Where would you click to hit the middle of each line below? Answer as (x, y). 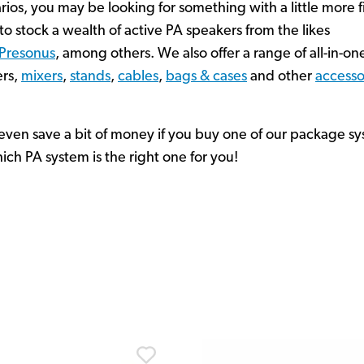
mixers (42, 77)
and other (281, 77)
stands (90, 77)
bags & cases (206, 77)
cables (138, 77)
